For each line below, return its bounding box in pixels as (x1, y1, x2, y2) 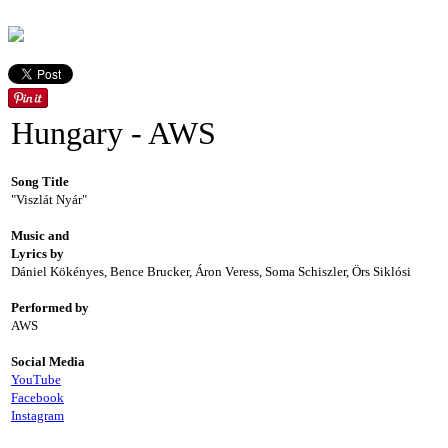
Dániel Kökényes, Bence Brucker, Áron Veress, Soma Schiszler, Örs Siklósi (11, 264, 411, 279)
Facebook (11, 390, 64, 405)
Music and (11, 228, 69, 243)
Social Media (11, 354, 85, 369)
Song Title (11, 174, 69, 189)
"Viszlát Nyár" (11, 192, 87, 207)
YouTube (11, 372, 61, 387)
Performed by (11, 300, 89, 315)
